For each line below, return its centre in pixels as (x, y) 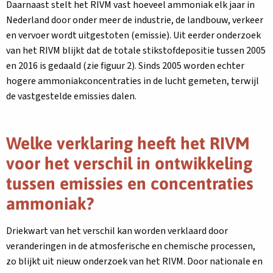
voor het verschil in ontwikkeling (129, 163)
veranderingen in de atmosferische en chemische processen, (131, 246)
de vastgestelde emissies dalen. (71, 96)
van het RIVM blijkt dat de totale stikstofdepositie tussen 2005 (136, 51)
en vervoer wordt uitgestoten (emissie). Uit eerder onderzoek (133, 35)
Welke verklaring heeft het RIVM (128, 143)
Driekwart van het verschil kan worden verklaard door (117, 231)
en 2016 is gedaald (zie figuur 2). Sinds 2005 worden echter (125, 66)
